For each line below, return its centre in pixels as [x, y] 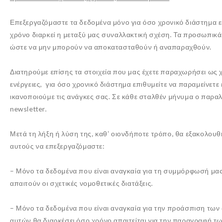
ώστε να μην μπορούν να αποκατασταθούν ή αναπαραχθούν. [111, 47]
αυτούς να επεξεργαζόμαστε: [57, 146]
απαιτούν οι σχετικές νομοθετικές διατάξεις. [82, 183]
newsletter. [28, 109]
